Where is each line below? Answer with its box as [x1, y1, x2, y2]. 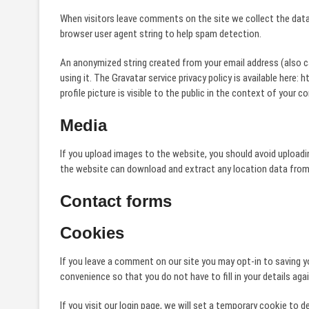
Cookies [60, 223, 124, 242]
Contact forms [60, 192, 172, 210]
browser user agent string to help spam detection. [60, 28, 261, 40]
